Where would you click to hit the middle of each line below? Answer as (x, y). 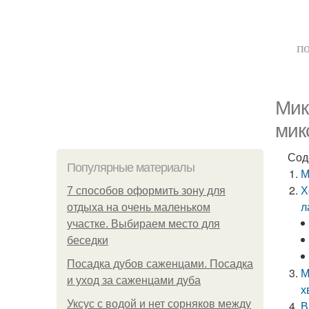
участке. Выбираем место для (143, 224)
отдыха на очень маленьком (139, 207)
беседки (88, 240)
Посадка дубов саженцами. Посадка (160, 264)
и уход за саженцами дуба (134, 280)
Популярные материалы (131, 168)
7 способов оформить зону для (146, 191)
